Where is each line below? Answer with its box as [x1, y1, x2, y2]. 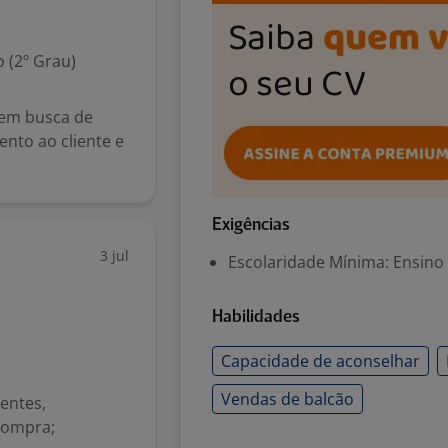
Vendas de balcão [221, 388, 354, 410]
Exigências [212, 217, 290, 234]
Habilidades [212, 309, 300, 326]
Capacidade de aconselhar [221, 350, 420, 372]
